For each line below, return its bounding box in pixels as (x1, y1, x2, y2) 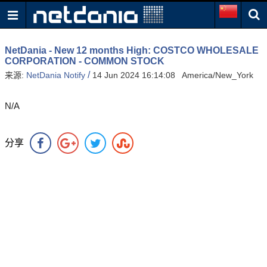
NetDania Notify (26, 70, 85, 80)
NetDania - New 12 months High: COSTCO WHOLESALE (5, 45, 259, 55)
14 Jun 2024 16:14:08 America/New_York (92, 70, 253, 80)
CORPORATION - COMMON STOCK (5, 56, 164, 66)
